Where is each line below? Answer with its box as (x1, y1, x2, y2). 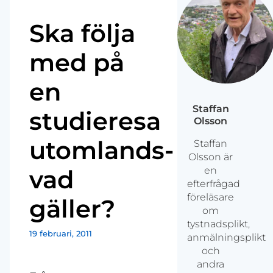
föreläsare (187, 191, 235, 204)
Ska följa (29, 18, 135, 49)
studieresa (29, 106, 161, 136)
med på (29, 48, 124, 78)
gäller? (29, 194, 115, 224)
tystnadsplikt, (187, 218, 250, 230)
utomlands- (29, 135, 174, 166)
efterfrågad (187, 178, 241, 190)
